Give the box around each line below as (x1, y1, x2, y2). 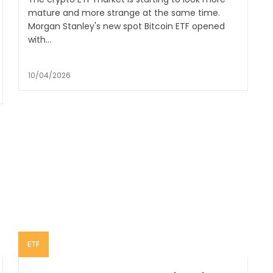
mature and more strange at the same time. (27, 7, 220, 19)
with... (27, 34, 51, 46)
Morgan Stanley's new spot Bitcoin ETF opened (27, 20, 225, 33)
